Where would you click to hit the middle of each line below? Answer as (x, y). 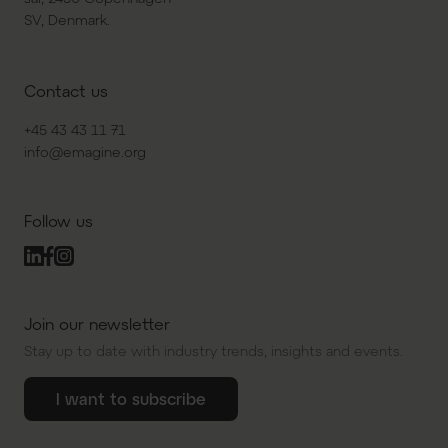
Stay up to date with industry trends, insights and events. (213, 350)
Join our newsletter (97, 323)
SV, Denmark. (67, 19)
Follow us (58, 220)
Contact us (66, 90)
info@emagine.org (85, 151)
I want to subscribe (131, 398)
